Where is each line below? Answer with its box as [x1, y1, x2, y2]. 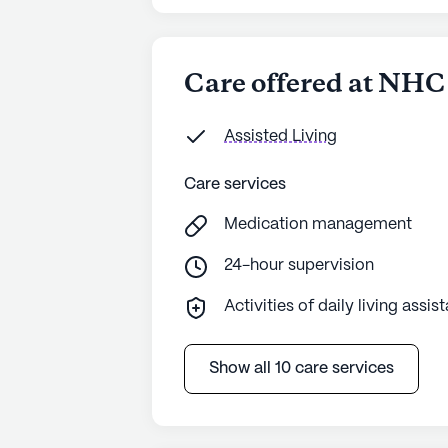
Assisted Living [224, 128, 337, 144]
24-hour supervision [224, 257, 374, 273]
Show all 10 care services [209, 360, 394, 376]
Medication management [224, 216, 412, 232]
